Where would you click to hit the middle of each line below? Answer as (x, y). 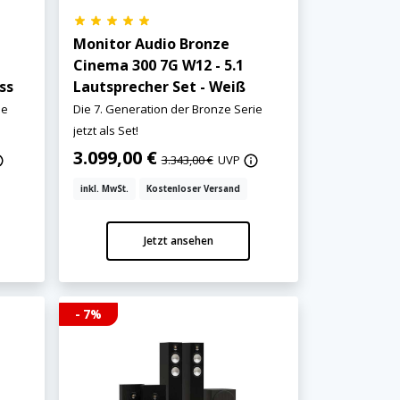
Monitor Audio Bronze (151, 43)
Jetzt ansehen (178, 240)
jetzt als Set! (105, 130)
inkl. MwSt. (104, 188)
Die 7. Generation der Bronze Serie (167, 108)
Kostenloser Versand (193, 188)
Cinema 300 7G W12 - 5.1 (158, 65)
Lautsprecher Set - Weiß (159, 86)
